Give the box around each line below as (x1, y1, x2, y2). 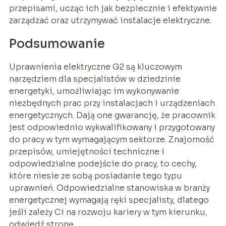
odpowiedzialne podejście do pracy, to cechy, (9, 158, 197, 169)
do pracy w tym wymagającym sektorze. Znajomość (9, 134, 214, 145)
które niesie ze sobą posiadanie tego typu (9, 170, 182, 181)
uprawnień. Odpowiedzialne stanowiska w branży (9, 182, 210, 193)
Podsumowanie (9, 36, 105, 51)
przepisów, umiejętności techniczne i (9, 146, 164, 157)
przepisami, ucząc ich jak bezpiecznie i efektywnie (9, 3, 217, 14)
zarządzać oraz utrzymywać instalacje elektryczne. (9, 15, 211, 26)
